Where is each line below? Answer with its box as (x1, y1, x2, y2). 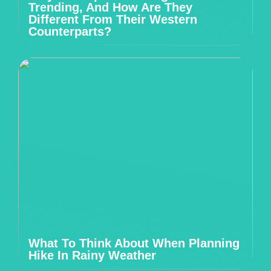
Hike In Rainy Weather (28, 249, 156, 262)
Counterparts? (28, 25, 111, 38)
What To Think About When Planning (28, 237, 240, 250)
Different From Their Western (28, 13, 197, 26)
